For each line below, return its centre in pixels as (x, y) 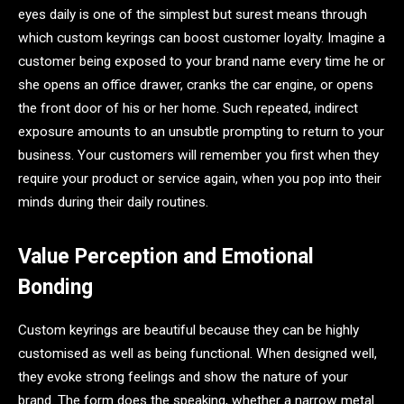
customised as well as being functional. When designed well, (197, 354)
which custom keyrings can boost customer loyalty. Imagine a (202, 38)
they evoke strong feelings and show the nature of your (183, 377)
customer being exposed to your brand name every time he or (202, 61)
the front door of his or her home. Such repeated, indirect (188, 108)
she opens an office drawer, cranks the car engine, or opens (196, 85)
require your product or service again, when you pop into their (200, 179)
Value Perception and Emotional (166, 257)
